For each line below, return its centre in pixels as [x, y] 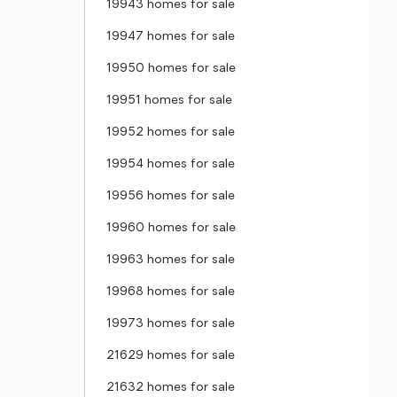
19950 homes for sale [171, 69]
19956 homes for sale [171, 196]
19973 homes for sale [171, 324]
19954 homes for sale [171, 164]
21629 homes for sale [171, 356]
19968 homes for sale [171, 292]
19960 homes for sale [171, 228]
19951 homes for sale [169, 101]
